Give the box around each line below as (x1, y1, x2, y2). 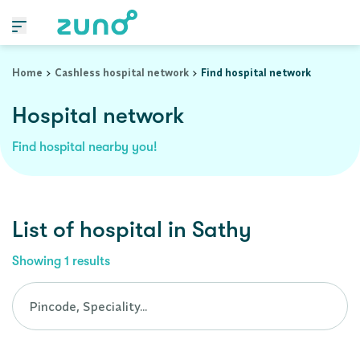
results (69, 254, 110, 268)
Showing (12, 254, 64, 268)
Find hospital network (201, 66, 311, 79)
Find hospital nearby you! (12, 140, 157, 154)
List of (12, 217, 80, 243)
